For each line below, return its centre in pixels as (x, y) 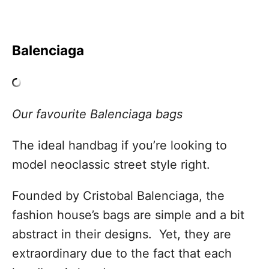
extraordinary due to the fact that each (122, 254)
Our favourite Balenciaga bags (97, 114)
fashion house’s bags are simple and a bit (128, 215)
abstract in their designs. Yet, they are (122, 234)
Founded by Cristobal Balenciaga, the (118, 196)
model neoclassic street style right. (111, 165)
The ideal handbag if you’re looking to (119, 146)
